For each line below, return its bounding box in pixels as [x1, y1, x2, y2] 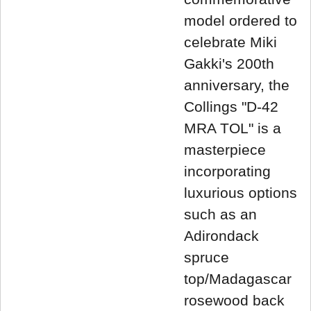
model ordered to [184, 12, 297, 29]
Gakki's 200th [184, 56, 274, 72]
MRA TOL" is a [184, 120, 281, 137]
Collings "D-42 [184, 99, 278, 115]
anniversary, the [184, 77, 289, 94]
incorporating [184, 163, 271, 180]
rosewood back [184, 292, 285, 309]
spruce [184, 249, 229, 266]
